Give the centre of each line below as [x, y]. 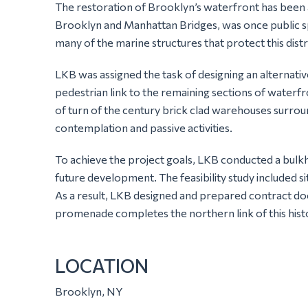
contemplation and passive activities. [144, 127]
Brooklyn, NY [89, 291]
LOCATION [102, 265]
